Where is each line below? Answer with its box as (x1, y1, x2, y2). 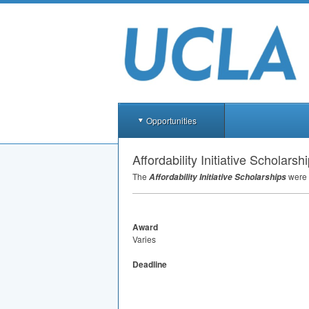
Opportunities (146, 114, 197, 126)
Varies (132, 233, 156, 245)
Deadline (132, 258, 167, 270)
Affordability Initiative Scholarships (149, 171, 286, 183)
